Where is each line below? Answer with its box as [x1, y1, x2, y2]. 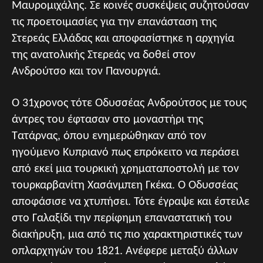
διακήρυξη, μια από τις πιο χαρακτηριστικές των [12, 229, 242, 241]
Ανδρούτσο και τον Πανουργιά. [12, 66, 161, 77]
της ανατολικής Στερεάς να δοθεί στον [12, 49, 195, 61]
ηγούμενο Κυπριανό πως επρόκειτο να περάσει [12, 147, 239, 159]
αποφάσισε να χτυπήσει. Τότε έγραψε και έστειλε [12, 196, 249, 208]
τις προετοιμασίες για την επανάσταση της [12, 16, 217, 28]
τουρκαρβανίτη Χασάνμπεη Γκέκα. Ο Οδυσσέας [12, 180, 238, 191]
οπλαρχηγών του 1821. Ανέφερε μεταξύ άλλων [12, 245, 238, 257]
